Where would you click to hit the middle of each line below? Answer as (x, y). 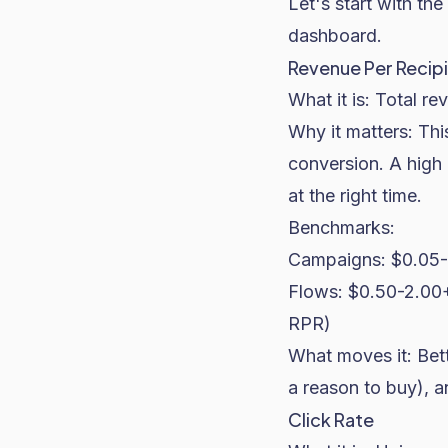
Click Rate (331, 419)
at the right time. (355, 195)
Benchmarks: (341, 227)
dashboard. (335, 35)
